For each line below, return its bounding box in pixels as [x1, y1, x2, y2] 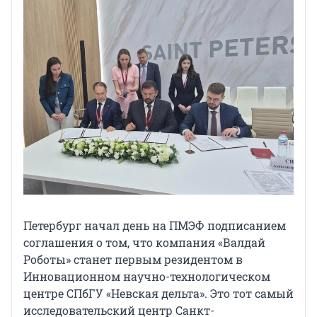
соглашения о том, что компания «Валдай [23, 234, 265, 250]
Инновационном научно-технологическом [23, 268, 270, 284]
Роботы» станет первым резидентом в [23, 251, 243, 267]
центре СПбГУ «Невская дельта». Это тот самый [23, 285, 294, 301]
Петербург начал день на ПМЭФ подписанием [23, 217, 286, 233]
